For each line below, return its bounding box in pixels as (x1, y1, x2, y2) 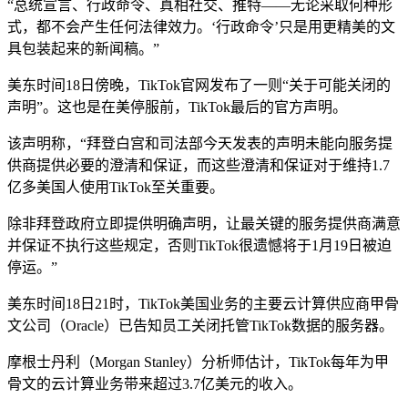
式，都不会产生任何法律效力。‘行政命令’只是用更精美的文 (7, 18, 395, 35)
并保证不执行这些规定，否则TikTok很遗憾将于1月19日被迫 (7, 237, 392, 253)
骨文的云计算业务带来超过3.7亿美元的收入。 (7, 375, 302, 392)
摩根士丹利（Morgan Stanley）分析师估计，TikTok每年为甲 (7, 353, 389, 370)
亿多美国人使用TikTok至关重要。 (7, 178, 224, 195)
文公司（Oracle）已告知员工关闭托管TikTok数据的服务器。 (7, 317, 393, 333)
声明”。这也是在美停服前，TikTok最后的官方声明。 (7, 98, 347, 115)
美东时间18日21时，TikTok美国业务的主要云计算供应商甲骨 (7, 295, 399, 311)
